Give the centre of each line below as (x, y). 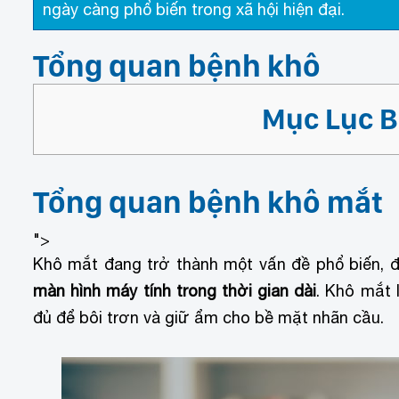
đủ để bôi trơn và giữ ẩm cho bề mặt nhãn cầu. (211, 318)
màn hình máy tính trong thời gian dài (175, 291)
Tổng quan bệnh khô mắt (208, 202)
